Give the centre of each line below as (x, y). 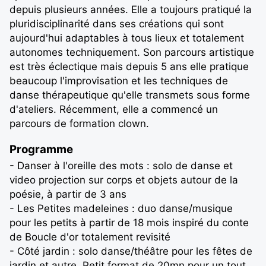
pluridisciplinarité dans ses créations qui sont (117, 24)
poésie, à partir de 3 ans (68, 194)
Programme (41, 149)
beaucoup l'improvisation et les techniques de (119, 81)
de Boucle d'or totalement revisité (90, 237)
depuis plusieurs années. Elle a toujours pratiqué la (131, 10)
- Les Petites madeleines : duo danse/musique (121, 208)
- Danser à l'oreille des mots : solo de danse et (121, 165)
